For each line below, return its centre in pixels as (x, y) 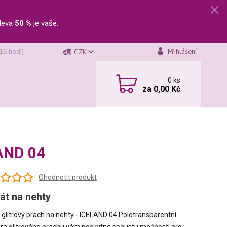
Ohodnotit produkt (67, 177)
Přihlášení (182, 52)
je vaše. (45, 23)
